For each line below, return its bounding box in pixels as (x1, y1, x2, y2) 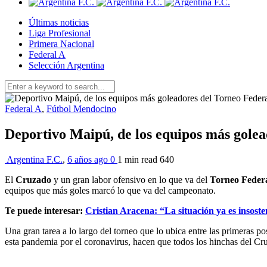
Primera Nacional (29, 39, 94, 49)
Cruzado (15, 174, 51, 185)
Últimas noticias (29, 17, 89, 27)
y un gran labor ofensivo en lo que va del (51, 174, 210, 185)
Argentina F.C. (7, 154, 63, 164)
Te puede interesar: (5, 205, 85, 216)
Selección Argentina (29, 60, 104, 70)
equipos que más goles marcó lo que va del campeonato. (5, 185, 216, 195)
